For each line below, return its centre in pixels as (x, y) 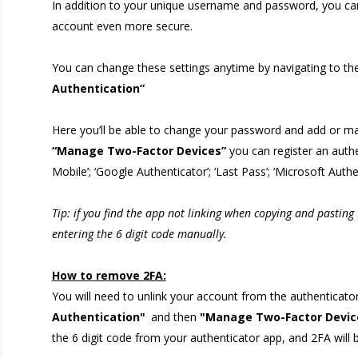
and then (175, 317)
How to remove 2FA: (109, 275)
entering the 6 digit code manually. (139, 234)
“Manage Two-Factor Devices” (139, 151)
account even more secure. (122, 26)
